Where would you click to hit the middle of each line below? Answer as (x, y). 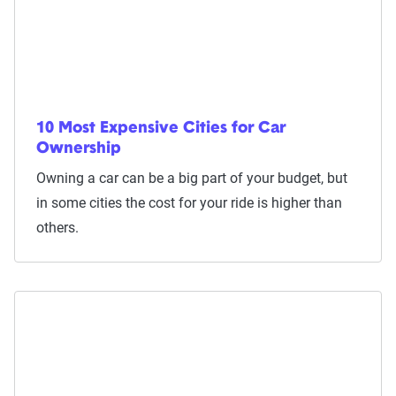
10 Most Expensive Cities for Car (161, 129)
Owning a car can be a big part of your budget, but (192, 178)
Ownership (79, 149)
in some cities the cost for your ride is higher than (189, 203)
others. (57, 228)
